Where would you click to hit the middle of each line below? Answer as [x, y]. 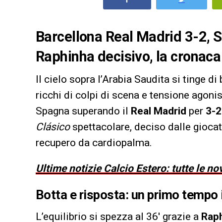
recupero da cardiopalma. [94, 142]
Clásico [53, 127]
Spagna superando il [83, 111]
